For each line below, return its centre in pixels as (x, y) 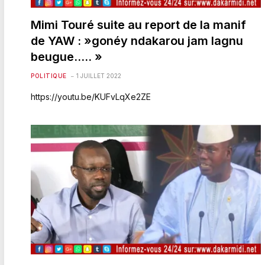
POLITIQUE (49, 75)
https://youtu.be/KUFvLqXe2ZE (91, 96)
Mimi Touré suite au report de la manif (138, 25)
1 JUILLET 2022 (98, 75)
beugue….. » (67, 56)
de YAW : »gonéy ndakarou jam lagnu (137, 41)
